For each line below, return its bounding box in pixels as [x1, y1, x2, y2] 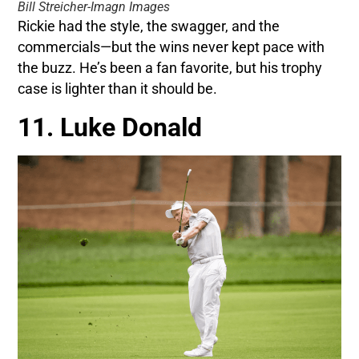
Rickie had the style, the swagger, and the [18, 18, 280, 35]
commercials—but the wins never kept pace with [18, 39, 325, 56]
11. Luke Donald [18, 112, 203, 143]
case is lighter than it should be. [18, 81, 218, 98]
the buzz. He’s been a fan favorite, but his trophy [18, 60, 323, 77]
